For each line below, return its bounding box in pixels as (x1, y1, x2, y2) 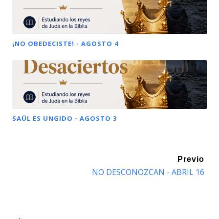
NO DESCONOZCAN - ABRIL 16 (92, 167, 204, 178)
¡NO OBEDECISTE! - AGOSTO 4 (12, 39, 118, 48)
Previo (177, 155, 204, 164)
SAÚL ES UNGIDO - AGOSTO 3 (12, 114, 117, 123)
